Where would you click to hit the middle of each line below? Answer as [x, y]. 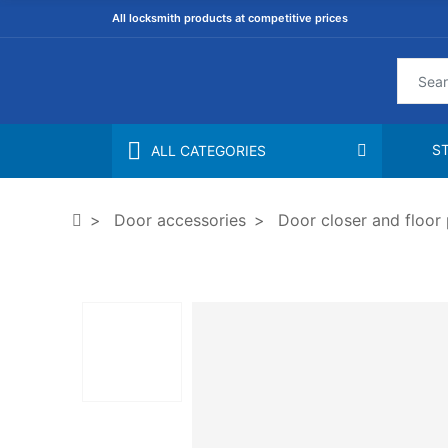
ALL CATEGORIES [208, 150]
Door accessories [180, 220]
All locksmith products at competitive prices [230, 18]
